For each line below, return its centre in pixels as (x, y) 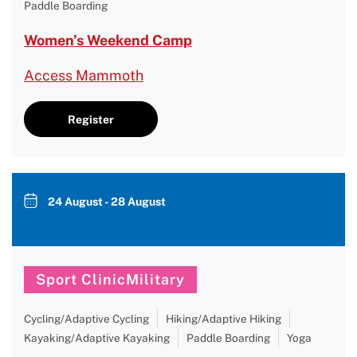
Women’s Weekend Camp (108, 40)
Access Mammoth (84, 75)
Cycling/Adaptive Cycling (86, 319)
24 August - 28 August (107, 202)
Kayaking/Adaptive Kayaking (97, 338)
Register (91, 119)
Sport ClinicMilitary (110, 279)
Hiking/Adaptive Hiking (224, 319)
